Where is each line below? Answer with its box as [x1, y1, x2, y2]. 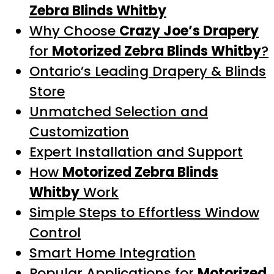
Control [29, 223, 81, 242]
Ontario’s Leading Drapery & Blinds [29, 61, 266, 81]
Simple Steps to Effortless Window [29, 202, 259, 222]
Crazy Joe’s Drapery [119, 21, 259, 40]
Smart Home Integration [29, 243, 196, 262]
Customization [29, 122, 129, 141]
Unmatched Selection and [29, 102, 208, 121]
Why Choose [29, 21, 119, 40]
